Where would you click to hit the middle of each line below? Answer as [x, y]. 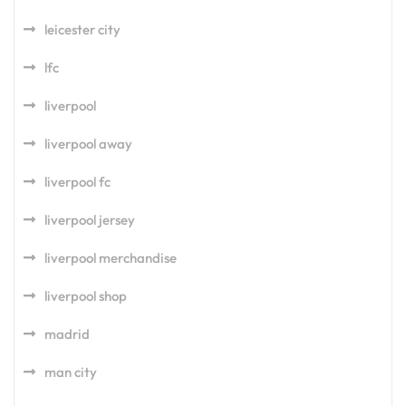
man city [71, 372]
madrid [67, 334]
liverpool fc [77, 182]
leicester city [82, 29]
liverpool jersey [90, 220]
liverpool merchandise [111, 258]
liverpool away [88, 144]
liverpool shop [86, 296]
